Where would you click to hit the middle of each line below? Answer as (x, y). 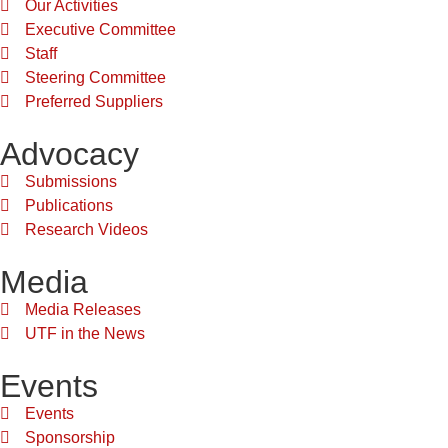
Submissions (71, 181)
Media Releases (83, 309)
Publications (69, 205)
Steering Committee (95, 77)
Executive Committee (100, 29)
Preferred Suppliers (94, 101)
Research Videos (86, 229)
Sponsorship (70, 437)
